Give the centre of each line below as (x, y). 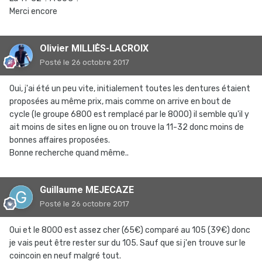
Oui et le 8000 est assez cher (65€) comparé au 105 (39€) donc (130, 230)
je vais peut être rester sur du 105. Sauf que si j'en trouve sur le (127, 243)
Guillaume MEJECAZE (87, 190)
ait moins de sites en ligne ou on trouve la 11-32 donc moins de (127, 127)
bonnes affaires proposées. (61, 140)
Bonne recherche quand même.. (69, 153)
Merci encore (33, 11)
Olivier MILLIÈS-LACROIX (94, 48)
